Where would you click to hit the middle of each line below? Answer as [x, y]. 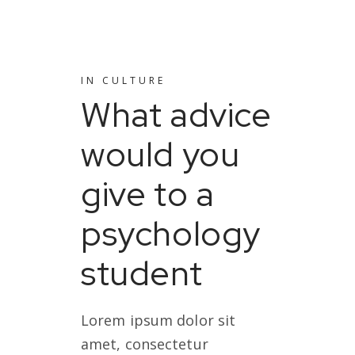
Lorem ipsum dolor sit [158, 320]
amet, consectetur [145, 344]
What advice [176, 115]
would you [160, 154]
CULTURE [134, 80]
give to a [148, 194]
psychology [171, 233]
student [142, 273]
